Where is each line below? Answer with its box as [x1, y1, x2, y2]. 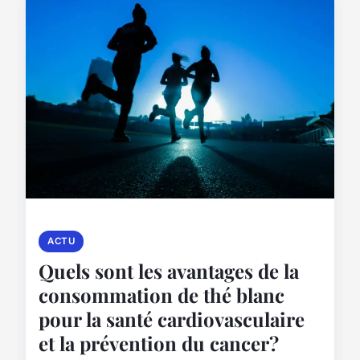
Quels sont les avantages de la [39, 258, 299, 284]
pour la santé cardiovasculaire [39, 306, 305, 333]
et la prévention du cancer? [39, 330, 279, 357]
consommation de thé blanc [39, 282, 284, 309]
